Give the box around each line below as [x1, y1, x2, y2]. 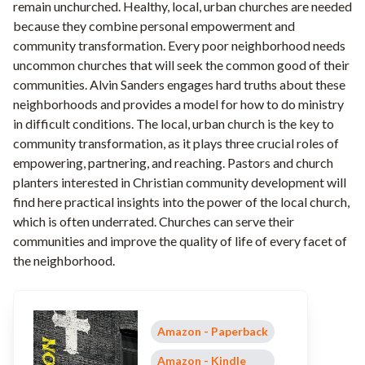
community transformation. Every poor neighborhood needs [13, 37, 345, 54]
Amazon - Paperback [157, 324, 268, 339]
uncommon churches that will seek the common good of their [13, 57, 350, 73]
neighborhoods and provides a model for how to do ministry [13, 96, 344, 112]
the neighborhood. [13, 253, 115, 269]
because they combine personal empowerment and [13, 18, 295, 34]
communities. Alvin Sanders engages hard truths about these [13, 77, 345, 93]
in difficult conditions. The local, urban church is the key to [13, 116, 334, 132]
